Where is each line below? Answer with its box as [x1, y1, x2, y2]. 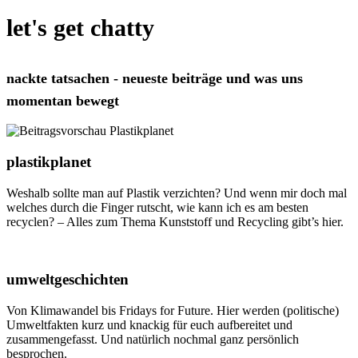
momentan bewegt [6, 93, 119, 109]
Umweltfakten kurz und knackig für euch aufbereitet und [6, 318, 292, 332]
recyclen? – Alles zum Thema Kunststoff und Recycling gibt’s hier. [6, 214, 344, 229]
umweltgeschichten [6, 271, 129, 288]
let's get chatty [6, 14, 154, 42]
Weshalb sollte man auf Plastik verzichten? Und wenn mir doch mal [6, 185, 347, 200]
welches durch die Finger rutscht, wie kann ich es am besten [6, 200, 308, 214]
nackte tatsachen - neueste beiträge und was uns [6, 70, 303, 87]
